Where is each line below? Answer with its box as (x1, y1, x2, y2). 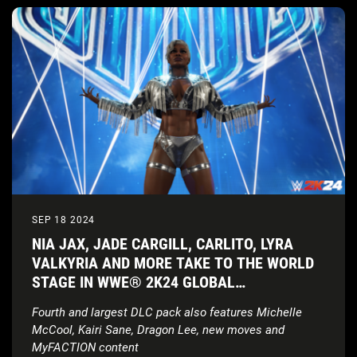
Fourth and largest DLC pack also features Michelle (32, 305, 302, 320)
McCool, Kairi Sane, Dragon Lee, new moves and (32, 323, 284, 338)
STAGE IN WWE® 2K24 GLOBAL (32, 273, 235, 292)
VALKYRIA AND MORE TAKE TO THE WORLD (32, 253, 314, 273)
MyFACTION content (32, 340, 139, 355)
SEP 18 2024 (32, 214, 96, 226)
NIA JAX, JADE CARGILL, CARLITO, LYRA (32, 234, 293, 254)
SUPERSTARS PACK (32, 292, 157, 312)
